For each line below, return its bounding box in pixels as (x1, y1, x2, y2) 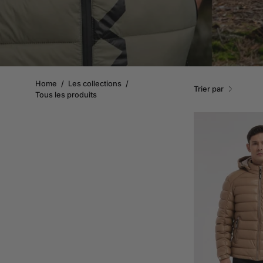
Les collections (68, 79, 122, 88)
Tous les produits (35, 90, 97, 99)
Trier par (194, 84, 224, 93)
